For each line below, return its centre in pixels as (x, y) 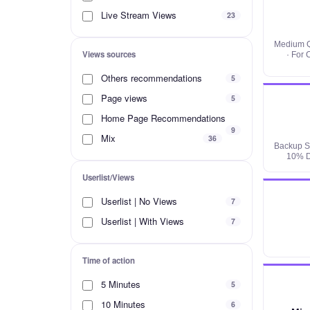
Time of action (109, 261)
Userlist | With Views (141, 221)
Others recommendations (150, 77)
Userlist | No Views (138, 201)
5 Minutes (119, 284)
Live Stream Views (137, 15)
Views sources (109, 54)
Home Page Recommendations (162, 118)
